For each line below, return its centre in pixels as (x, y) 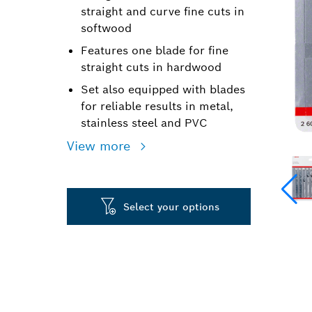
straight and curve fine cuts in (163, 11)
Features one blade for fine (155, 50)
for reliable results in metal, (157, 106)
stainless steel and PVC (144, 123)
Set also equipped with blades (163, 89)
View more (101, 146)
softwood (106, 28)
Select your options (172, 206)
